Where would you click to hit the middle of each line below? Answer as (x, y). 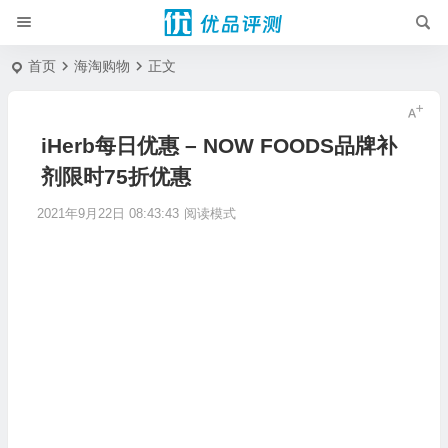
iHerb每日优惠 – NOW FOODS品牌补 (218, 145)
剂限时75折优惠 (115, 176)
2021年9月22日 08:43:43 (107, 213)
